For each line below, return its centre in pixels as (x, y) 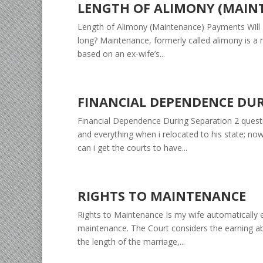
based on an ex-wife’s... (121, 54)
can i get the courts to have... (132, 148)
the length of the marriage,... (131, 242)
